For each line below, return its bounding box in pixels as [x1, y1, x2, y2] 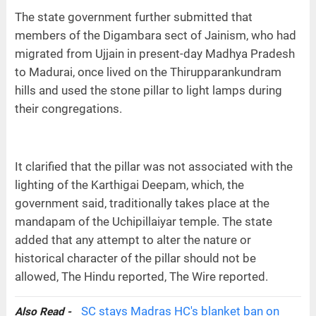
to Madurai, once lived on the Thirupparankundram [14, 64, 281, 79]
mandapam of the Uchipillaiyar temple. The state [14, 214, 272, 229]
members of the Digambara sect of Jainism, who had [14, 28, 296, 42]
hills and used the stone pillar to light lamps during [14, 83, 282, 97]
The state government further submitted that [14, 9, 253, 24]
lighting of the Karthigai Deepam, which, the [14, 177, 244, 192]
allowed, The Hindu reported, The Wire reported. [14, 269, 268, 284]
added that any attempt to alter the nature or [14, 232, 251, 247]
